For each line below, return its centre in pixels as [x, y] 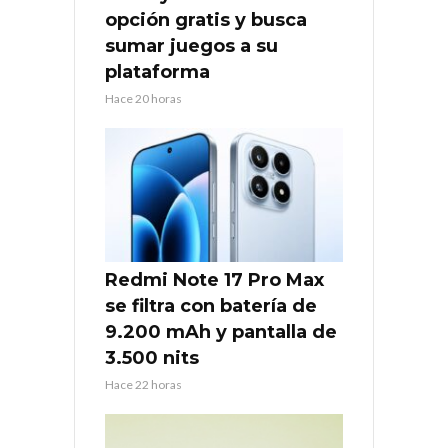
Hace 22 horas [143, 385]
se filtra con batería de [211, 306]
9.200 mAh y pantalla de [221, 332]
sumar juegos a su [191, 46]
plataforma [157, 72]
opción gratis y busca [206, 20]
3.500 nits [152, 358]
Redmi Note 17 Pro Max [214, 280]
